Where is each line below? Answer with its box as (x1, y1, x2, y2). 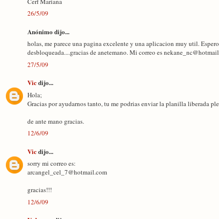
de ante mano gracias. (27, 116, 84, 126)
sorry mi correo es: (27, 159, 76, 168)
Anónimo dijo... (27, 26, 69, 36)
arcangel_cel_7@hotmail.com (27, 168, 107, 176)
